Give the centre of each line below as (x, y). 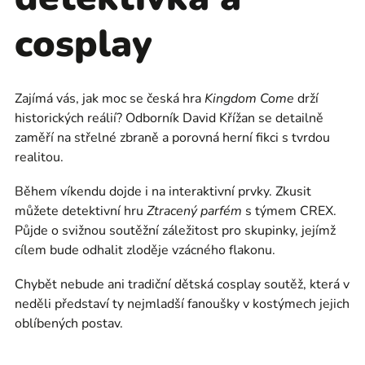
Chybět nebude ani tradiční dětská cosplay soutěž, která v (182, 284)
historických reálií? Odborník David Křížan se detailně (169, 118)
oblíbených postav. (69, 323)
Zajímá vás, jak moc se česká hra (110, 99)
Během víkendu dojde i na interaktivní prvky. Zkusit (163, 191)
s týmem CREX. (289, 211)
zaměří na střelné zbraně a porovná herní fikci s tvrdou (172, 138)
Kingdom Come (249, 99)
